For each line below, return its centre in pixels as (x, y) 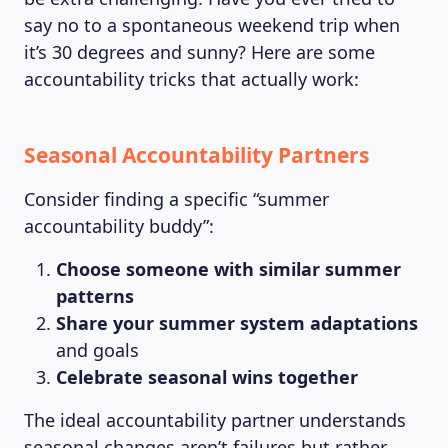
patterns (95, 296)
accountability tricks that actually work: (191, 79)
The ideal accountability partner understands (215, 420)
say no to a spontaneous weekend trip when (212, 25)
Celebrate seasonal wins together (207, 377)
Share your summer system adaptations (237, 323)
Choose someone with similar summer (228, 269)
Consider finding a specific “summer (176, 199)
